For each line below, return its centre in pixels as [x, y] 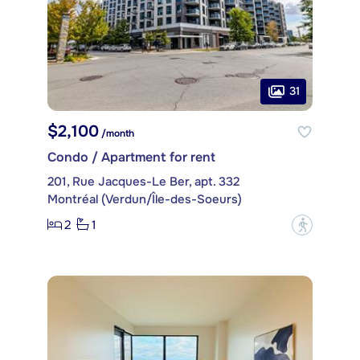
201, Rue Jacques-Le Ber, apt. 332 [143, 181]
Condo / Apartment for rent [131, 157]
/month [117, 133]
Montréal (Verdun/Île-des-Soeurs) [145, 199]
